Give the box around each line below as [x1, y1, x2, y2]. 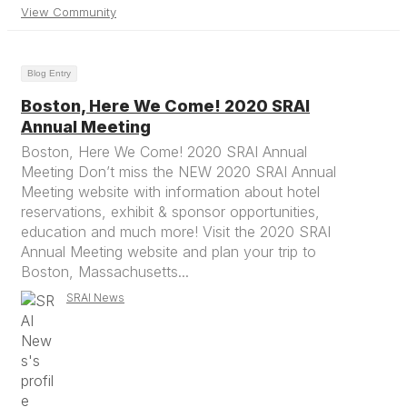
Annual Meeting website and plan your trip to [21, 243, 316, 261]
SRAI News [66, 291, 124, 304]
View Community [21, 5, 116, 19]
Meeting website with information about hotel [21, 183, 320, 201]
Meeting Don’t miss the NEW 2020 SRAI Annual [21, 163, 336, 181]
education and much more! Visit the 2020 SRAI [21, 223, 331, 241]
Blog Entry [27, 68, 71, 78]
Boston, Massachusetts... [21, 263, 189, 281]
